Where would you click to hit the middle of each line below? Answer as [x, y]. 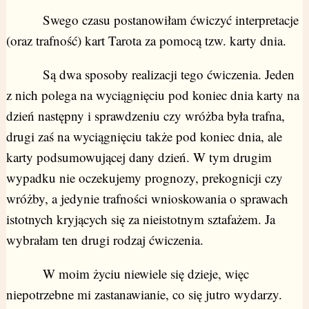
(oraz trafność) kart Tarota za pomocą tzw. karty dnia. [146, 41]
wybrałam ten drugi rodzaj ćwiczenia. [104, 240]
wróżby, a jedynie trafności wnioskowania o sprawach [147, 199]
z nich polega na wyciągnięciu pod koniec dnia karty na [152, 95]
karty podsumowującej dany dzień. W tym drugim [139, 157]
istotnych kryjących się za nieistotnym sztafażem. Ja [140, 219]
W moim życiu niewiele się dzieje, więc [127, 274]
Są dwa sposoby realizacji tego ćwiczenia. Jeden [150, 74]
